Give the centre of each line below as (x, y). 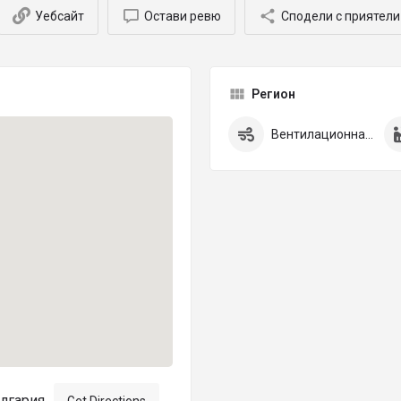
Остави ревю (182, 16)
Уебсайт (59, 16)
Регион (273, 94)
